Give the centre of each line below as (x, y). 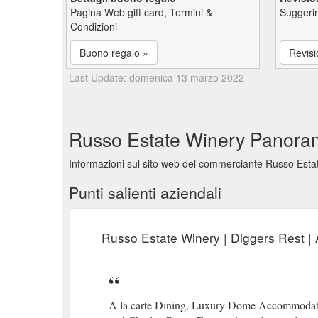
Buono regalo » (114, 52)
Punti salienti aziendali (145, 192)
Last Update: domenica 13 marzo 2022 (157, 77)
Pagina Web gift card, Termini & (141, 12)
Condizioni (94, 26)
